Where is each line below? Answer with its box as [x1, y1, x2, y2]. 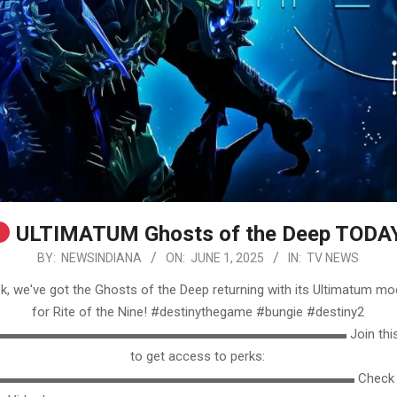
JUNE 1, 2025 [190, 250, 264, 265]
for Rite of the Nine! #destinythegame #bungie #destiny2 [31, 303, 364, 320]
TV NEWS [306, 250, 359, 265]
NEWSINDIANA [60, 250, 142, 265]
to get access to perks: [130, 347, 265, 364]
